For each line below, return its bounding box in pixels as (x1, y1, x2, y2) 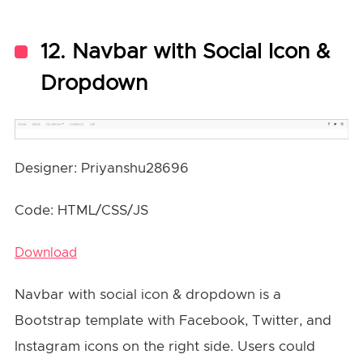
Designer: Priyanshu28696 (14, 161, 189, 176)
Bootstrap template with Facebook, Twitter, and (14, 314, 331, 328)
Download (14, 246, 77, 260)
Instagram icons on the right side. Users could (14, 340, 315, 354)
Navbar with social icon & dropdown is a (14, 288, 281, 302)
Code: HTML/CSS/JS (14, 203, 148, 218)
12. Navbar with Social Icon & (40, 41, 330, 62)
